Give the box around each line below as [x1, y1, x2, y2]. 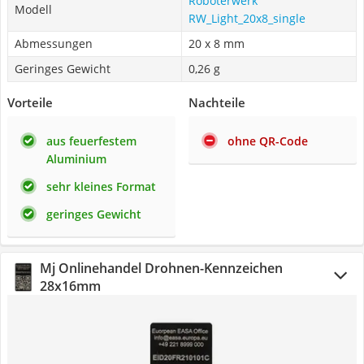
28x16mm [40, 277, 101, 295]
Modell [15, 2, 52, 17]
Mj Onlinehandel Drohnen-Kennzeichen [40, 259, 283, 277]
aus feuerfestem [46, 133, 136, 149]
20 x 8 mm [188, 36, 245, 51]
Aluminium [46, 151, 106, 167]
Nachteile [188, 94, 245, 110]
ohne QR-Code [227, 133, 308, 149]
